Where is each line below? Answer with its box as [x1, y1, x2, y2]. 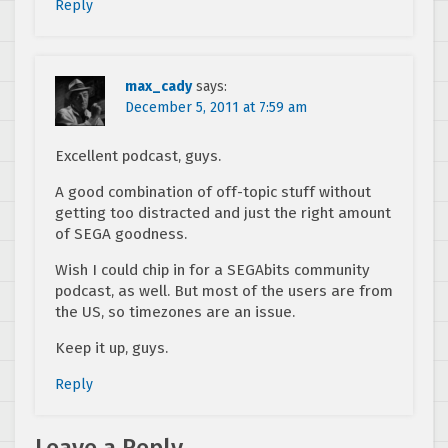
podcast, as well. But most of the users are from [55, 282, 393, 301]
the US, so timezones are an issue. [55, 303, 295, 322]
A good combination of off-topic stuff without [55, 183, 371, 202]
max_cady [125, 78, 192, 96]
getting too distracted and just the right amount [55, 204, 391, 223]
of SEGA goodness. [55, 225, 187, 244]
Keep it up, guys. [55, 339, 168, 358]
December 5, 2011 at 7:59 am [125, 99, 307, 117]
